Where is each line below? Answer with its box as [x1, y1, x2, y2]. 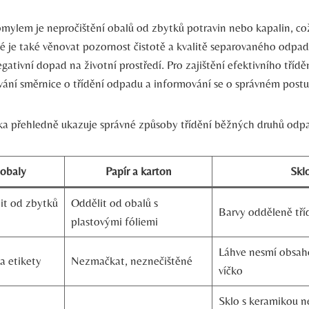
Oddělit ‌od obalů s [70, 196, 158, 210]
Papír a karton [105, 164, 172, 179]
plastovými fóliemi [70, 215, 158, 229]
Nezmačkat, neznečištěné [70, 254, 192, 268]
